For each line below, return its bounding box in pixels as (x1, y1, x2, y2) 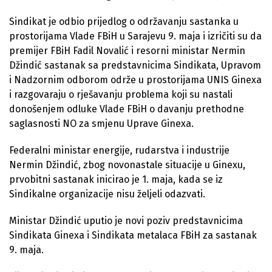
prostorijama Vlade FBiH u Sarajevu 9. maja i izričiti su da (9, 30, 262, 42)
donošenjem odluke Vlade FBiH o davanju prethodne (9, 103, 244, 115)
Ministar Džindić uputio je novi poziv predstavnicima (9, 214, 243, 226)
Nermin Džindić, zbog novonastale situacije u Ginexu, (9, 158, 245, 171)
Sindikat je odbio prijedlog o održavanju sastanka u (9, 15, 239, 27)
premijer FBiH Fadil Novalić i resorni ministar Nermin (9, 44, 245, 56)
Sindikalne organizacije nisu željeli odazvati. (9, 188, 205, 200)
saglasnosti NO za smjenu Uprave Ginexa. (9, 117, 194, 129)
